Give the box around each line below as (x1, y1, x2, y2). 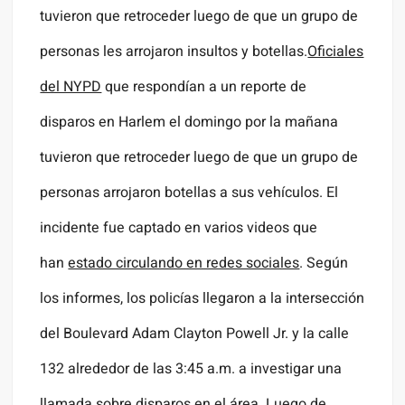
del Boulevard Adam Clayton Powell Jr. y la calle (40, 323, 350, 345)
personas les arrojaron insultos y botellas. (40, 41, 308, 63)
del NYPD (40, 76, 102, 99)
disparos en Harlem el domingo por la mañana (40, 111, 339, 134)
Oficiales (307, 41, 364, 63)
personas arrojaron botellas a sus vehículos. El (40, 182, 339, 204)
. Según (299, 252, 349, 275)
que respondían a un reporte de (101, 76, 307, 99)
